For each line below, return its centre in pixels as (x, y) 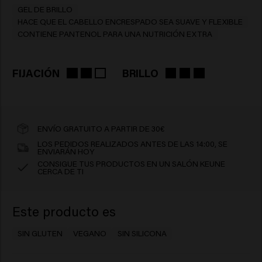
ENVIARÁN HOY (66, 151)
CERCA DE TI (61, 171)
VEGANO (90, 234)
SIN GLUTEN (40, 234)
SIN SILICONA (142, 234)
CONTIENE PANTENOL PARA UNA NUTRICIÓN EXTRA (115, 34)
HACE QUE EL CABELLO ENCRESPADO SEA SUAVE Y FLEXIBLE (130, 21)
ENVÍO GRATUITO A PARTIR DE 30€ (101, 128)
